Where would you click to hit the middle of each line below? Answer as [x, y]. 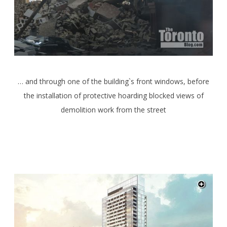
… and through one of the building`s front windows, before [113, 81]
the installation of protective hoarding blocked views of [113, 95]
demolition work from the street [113, 109]
